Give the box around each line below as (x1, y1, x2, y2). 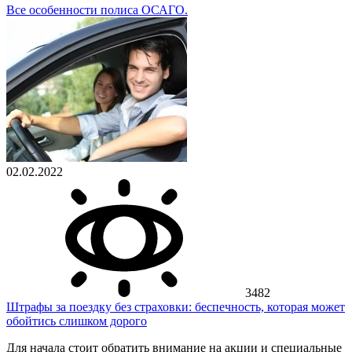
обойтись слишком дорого (6, 314, 147, 328)
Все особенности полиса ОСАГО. (6, 3, 188, 17)
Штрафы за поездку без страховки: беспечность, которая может (6, 300, 345, 314)
